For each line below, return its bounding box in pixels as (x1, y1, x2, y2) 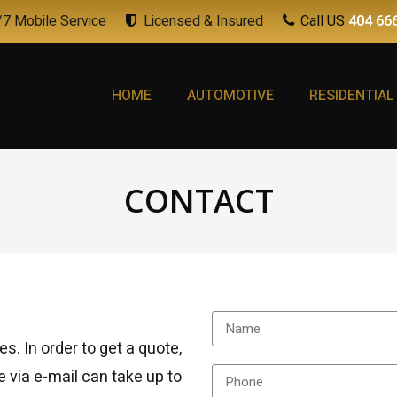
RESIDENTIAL (309, 85, 395, 106)
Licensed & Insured (143, 11, 263, 32)
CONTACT (123, 179, 274, 222)
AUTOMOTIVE (187, 85, 275, 106)
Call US (300, 11, 348, 32)
